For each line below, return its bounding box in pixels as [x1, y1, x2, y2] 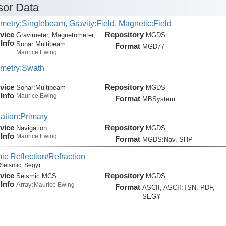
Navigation [16, 124, 47, 132]
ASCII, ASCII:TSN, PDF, [142, 184, 215, 192]
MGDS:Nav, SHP [142, 135, 193, 143]
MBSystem [142, 95, 175, 103]
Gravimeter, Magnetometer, [16, 31, 95, 39]
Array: [16, 181, 34, 189]
